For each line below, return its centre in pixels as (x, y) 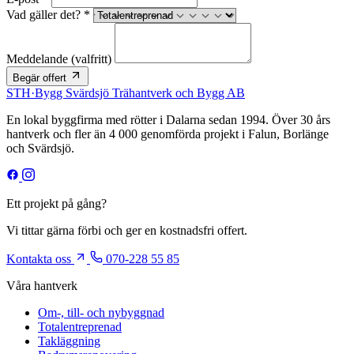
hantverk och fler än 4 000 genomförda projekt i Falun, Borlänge (168, 134)
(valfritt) (91, 58)
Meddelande (39, 58)
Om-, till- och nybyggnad (101, 312)
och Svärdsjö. (40, 148)
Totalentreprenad (80, 326)
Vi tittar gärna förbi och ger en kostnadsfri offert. (127, 230)
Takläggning (69, 341)
